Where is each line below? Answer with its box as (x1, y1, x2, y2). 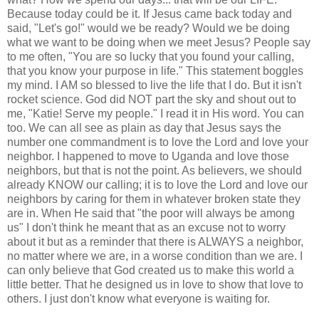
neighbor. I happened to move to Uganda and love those (7, 150, 289, 162)
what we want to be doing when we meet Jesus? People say (7, 36, 310, 48)
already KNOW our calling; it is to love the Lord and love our (7, 178, 308, 191)
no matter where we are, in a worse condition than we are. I (7, 249, 303, 262)
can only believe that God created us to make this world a (7, 263, 294, 276)
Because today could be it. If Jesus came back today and (7, 7, 292, 20)
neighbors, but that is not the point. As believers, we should (7, 164, 302, 177)
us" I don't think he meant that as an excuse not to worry (7, 221, 286, 234)
